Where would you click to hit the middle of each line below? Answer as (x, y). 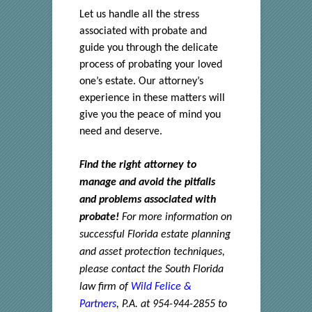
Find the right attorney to (138, 165)
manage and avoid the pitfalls (147, 182)
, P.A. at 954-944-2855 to (171, 304)
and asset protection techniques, (152, 252)
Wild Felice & (161, 287)
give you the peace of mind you (150, 115)
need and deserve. (120, 132)
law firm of (105, 287)
